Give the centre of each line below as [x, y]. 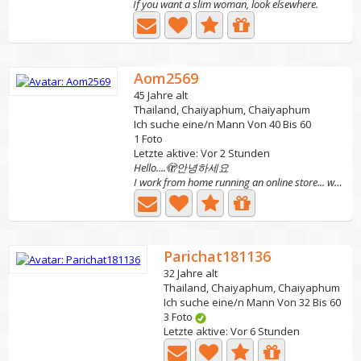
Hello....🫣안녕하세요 [182, 168]
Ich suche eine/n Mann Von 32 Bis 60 [253, 302]
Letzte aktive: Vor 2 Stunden [202, 153]
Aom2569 [166, 78]
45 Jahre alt [161, 95]
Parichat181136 [218, 256]
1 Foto [149, 139]
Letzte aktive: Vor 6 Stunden [232, 331]
